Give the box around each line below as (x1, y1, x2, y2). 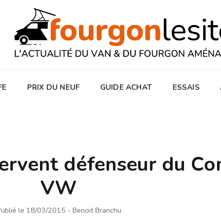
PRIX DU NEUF (27, 82, 80, 92)
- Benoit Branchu (67, 205, 121, 215)
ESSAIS (172, 82, 200, 92)
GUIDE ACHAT (100, 82, 152, 92)
